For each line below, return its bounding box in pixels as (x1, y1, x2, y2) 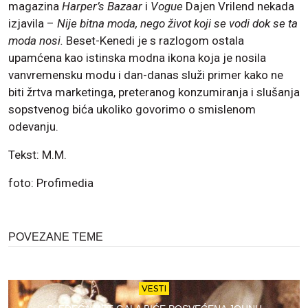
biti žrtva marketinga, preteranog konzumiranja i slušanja (8, 85, 300, 100)
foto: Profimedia (8, 176, 93, 190)
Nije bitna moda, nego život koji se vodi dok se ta (57, 16, 298, 31)
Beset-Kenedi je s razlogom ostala (63, 34, 244, 48)
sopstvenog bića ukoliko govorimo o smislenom (8, 102, 256, 117)
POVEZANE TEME (8, 231, 103, 243)
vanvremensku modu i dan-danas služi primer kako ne (8, 68, 283, 82)
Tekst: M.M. (8, 148, 67, 162)
